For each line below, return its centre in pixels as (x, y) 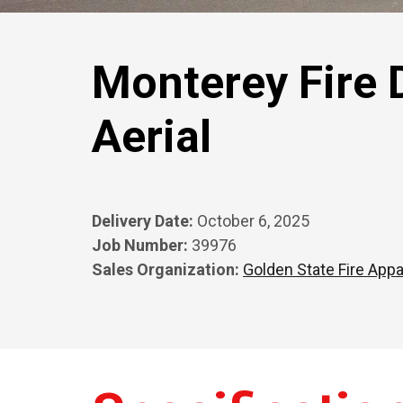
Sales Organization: (166, 269)
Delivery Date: (143, 221)
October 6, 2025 (251, 221)
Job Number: (140, 245)
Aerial (152, 137)
